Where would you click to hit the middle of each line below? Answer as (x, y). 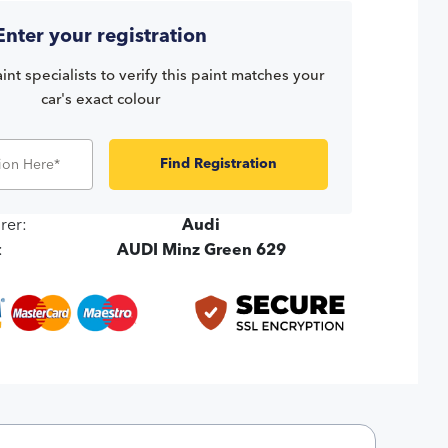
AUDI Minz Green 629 (201, 251)
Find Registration (218, 164)
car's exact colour (101, 101)
